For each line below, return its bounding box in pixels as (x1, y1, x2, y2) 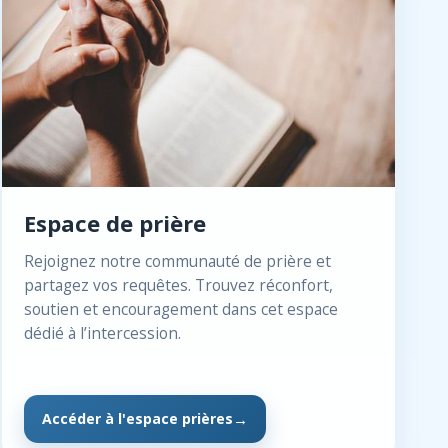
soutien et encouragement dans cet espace (24, 298, 339, 320)
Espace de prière (24, 208, 207, 238)
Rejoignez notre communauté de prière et (24, 250, 332, 272)
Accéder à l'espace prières (42, 409, 234, 428)
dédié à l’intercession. (24, 322, 182, 344)
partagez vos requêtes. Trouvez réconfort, (24, 274, 334, 296)
